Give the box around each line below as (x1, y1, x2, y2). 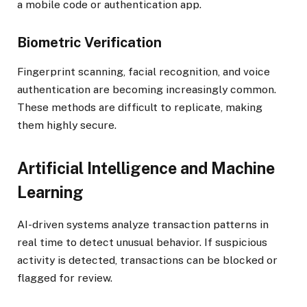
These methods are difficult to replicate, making (17, 100, 262, 114)
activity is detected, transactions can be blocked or (17, 254, 278, 267)
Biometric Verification (17, 34, 162, 51)
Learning (17, 182, 84, 201)
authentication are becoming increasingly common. (17, 82, 276, 96)
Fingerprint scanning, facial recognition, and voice (17, 64, 270, 78)
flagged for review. (17, 271, 112, 285)
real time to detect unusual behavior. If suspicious (17, 236, 267, 249)
